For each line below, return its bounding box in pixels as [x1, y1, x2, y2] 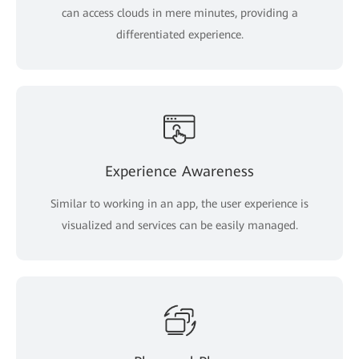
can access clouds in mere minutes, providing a [61, 6, 298, 19]
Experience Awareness [105, 162, 254, 179]
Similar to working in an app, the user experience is [50, 196, 309, 210]
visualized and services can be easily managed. [61, 218, 298, 232]
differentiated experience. [115, 27, 244, 41]
